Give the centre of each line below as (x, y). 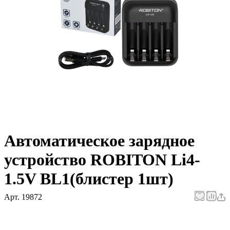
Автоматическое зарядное (99, 141)
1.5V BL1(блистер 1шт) (89, 179)
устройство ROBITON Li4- (102, 160)
